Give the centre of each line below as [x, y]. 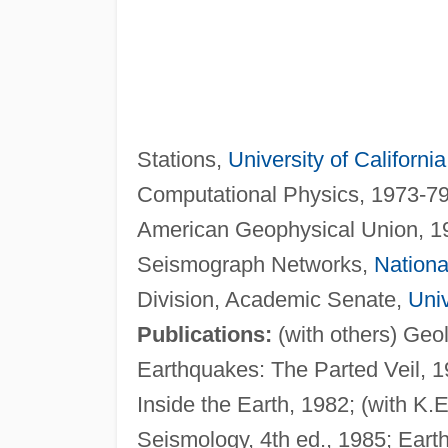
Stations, [182, 159]
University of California [336, 159]
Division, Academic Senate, [272, 299]
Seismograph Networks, [255, 264]
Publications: [204, 334]
